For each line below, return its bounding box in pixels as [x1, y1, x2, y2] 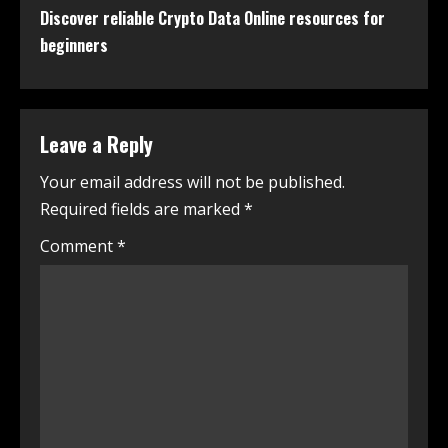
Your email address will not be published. [40, 170, 345, 193]
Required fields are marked [40, 197, 244, 220]
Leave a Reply [40, 128, 153, 159]
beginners [40, 32, 108, 57]
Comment [40, 234, 117, 257]
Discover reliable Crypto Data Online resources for [40, 5, 385, 30]
